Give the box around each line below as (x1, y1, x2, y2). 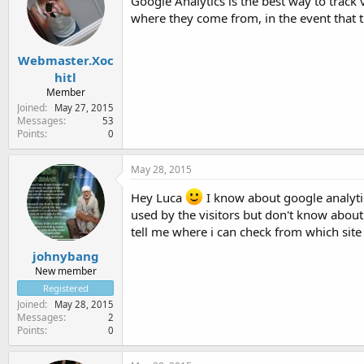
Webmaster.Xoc (17, 52, 114, 68)
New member (34, 263, 97, 278)
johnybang (32, 247, 99, 264)
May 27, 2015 (54, 102, 114, 114)
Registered (42, 281, 89, 294)
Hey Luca (131, 189, 185, 206)
